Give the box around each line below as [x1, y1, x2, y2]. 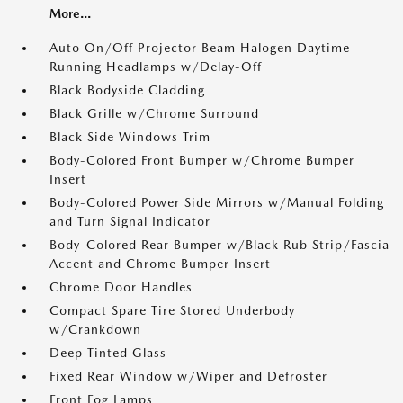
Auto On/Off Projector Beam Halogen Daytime [49, 40, 350, 55]
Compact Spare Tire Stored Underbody [49, 303, 295, 318]
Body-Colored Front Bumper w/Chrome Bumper [49, 153, 354, 167]
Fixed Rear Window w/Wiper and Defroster [49, 369, 327, 383]
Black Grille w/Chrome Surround [49, 106, 259, 121]
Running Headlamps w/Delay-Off [49, 59, 262, 74]
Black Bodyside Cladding [49, 83, 205, 97]
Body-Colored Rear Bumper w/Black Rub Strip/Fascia [49, 237, 390, 252]
